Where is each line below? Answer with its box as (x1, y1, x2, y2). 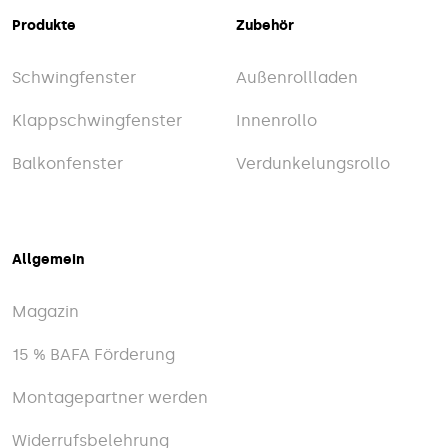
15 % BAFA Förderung (12, 345, 175, 365)
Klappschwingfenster (12, 111, 182, 131)
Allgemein (12, 250, 84, 269)
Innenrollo (236, 111, 317, 131)
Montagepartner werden (12, 388, 208, 408)
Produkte (12, 16, 76, 35)
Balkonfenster (12, 154, 123, 174)
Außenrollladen (236, 68, 358, 88)
